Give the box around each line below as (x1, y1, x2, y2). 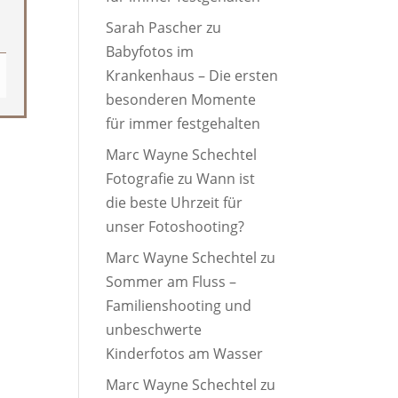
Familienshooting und (106, 296, 252, 315)
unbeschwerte (106, 320, 203, 339)
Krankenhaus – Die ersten (106, 66, 279, 85)
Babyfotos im (106, 42, 195, 61)
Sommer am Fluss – (106, 272, 237, 291)
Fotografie (106, 169, 175, 188)
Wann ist (196, 169, 256, 188)
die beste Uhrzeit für (106, 193, 243, 212)
